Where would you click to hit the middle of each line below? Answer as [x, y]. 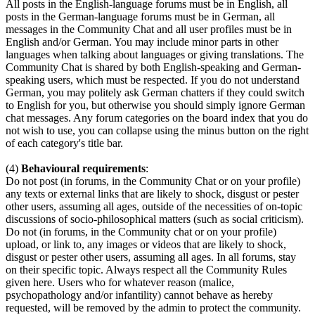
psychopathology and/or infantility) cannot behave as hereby [139, 295]
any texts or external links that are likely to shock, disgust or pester [152, 194]
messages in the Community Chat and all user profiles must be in [149, 30]
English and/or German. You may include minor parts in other [142, 42]
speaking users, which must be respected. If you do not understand [153, 80]
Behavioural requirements [83, 169]
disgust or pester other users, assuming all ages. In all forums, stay [151, 257]
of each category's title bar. [64, 143]
